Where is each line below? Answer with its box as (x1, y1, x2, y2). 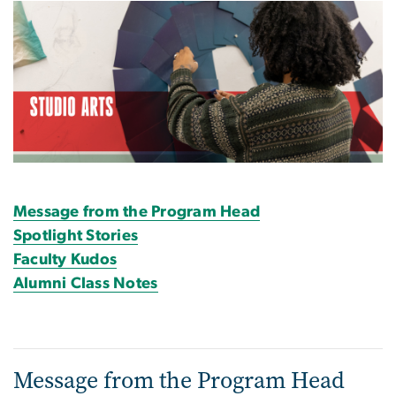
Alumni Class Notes (13, 275, 158, 292)
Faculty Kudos (13, 251, 118, 268)
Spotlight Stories (13, 227, 139, 244)
